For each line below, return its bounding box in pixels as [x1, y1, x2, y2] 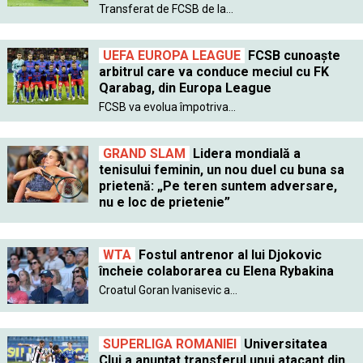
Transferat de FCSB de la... [98, 2, 233, 16]
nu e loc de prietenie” [98, 194, 230, 211]
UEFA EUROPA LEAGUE [102, 48, 241, 64]
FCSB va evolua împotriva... [98, 100, 236, 114]
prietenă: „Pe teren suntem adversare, [98, 178, 337, 194]
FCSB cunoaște [244, 48, 340, 64]
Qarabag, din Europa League [98, 80, 271, 96]
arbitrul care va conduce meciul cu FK [98, 64, 329, 80]
